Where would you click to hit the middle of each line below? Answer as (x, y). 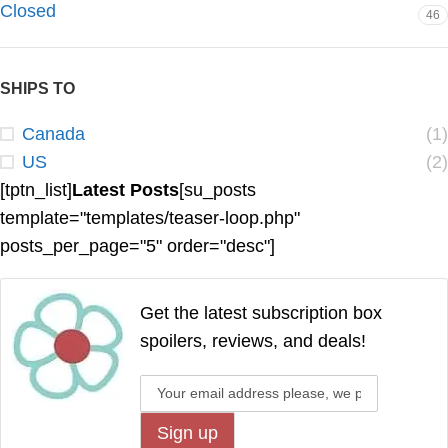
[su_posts (217, 190)
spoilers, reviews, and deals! (253, 341)
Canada (53, 134)
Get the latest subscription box (261, 313)
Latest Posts (125, 190)
